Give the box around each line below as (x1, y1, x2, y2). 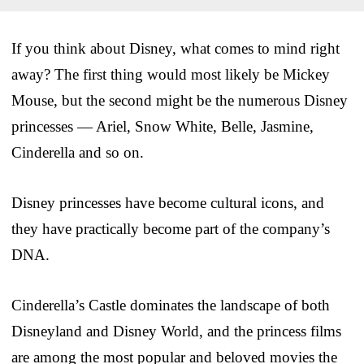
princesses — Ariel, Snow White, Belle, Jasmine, (11, 117, 314, 135)
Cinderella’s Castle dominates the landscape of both (11, 296, 330, 314)
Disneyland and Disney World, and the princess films (11, 322, 341, 340)
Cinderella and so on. (11, 143, 144, 161)
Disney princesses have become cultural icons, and (11, 193, 324, 211)
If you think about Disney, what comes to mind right (11, 39, 340, 57)
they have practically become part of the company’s (11, 219, 330, 237)
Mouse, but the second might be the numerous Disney (11, 91, 348, 109)
